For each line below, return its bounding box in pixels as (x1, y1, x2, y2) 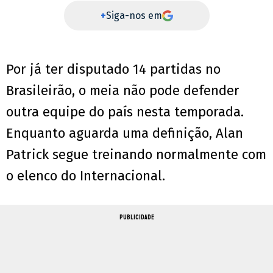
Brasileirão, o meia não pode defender (6, 82, 239, 99)
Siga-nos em (105, 10, 162, 22)
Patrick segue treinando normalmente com (6, 146, 266, 163)
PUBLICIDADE (119, 213, 154, 222)
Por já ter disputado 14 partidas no (6, 61, 221, 78)
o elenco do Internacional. (6, 168, 165, 185)
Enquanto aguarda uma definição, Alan (6, 125, 243, 142)
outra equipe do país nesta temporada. (6, 104, 244, 121)
